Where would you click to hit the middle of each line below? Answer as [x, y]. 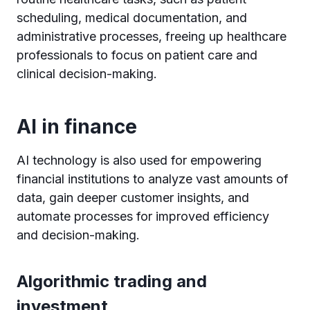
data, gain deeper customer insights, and [133, 198]
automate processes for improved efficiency [143, 216]
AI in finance [77, 127]
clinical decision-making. [87, 74]
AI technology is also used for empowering [139, 160]
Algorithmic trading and [112, 281]
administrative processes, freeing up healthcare [152, 36]
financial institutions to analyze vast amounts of [153, 179]
